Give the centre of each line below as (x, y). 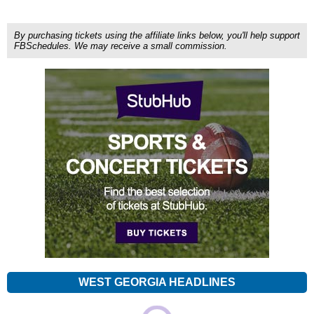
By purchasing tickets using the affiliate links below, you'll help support (157, 35)
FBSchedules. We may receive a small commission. (121, 46)
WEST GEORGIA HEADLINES (157, 282)
